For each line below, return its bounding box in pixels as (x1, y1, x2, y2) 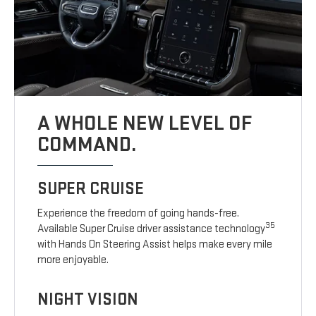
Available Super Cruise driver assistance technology (37, 222, 266, 236)
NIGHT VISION (37, 289, 139, 310)
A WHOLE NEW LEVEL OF (37, 111, 253, 137)
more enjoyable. (37, 253, 109, 267)
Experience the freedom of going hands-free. (37, 207, 240, 221)
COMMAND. (37, 132, 138, 158)
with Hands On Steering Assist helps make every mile (37, 238, 273, 252)
